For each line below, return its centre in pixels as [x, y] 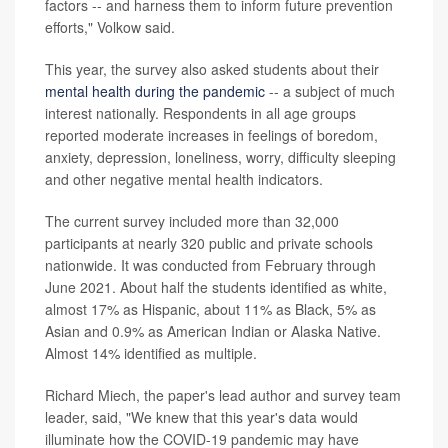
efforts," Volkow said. [110, 26]
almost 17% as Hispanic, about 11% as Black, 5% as [210, 308]
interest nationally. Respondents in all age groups [200, 112]
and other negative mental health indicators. [184, 178]
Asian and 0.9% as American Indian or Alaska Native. [213, 330]
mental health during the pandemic [155, 90]
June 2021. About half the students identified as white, [216, 286]
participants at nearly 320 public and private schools [209, 242]
